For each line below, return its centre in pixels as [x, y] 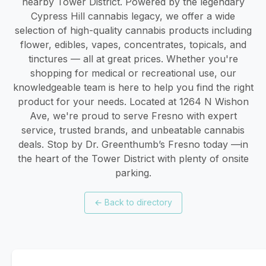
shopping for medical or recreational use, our [133, 73]
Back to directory [138, 202]
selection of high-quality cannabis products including [133, 30]
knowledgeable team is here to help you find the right [133, 87]
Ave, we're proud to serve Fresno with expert [133, 115]
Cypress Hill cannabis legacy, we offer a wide [133, 16]
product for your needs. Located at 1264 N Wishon [133, 101]
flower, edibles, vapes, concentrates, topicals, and [133, 44]
